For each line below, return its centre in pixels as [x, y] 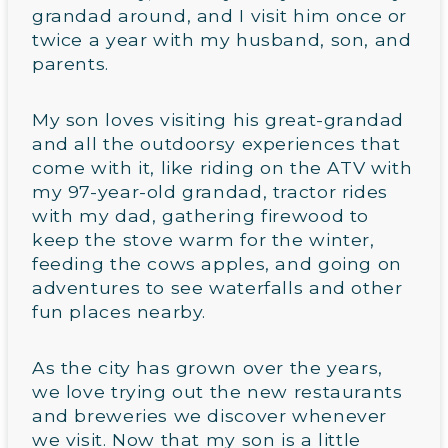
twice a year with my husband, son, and [222, 39]
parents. [70, 63]
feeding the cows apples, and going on [217, 263]
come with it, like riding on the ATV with [222, 167]
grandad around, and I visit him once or [220, 15]
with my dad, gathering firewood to [200, 215]
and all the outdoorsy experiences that [216, 143]
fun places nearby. [119, 311]
